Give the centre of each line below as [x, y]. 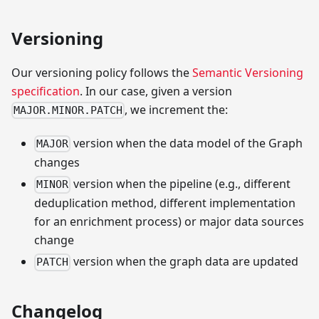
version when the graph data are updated [185, 262]
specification [46, 91]
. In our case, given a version [156, 91]
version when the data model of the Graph [187, 143]
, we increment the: [177, 109]
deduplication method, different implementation [165, 203]
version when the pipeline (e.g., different [181, 184]
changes [57, 163]
